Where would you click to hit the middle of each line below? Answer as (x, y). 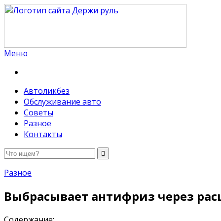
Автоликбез (47, 91)
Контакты (43, 134)
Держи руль (27, 61)
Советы (38, 112)
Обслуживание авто (62, 102)
